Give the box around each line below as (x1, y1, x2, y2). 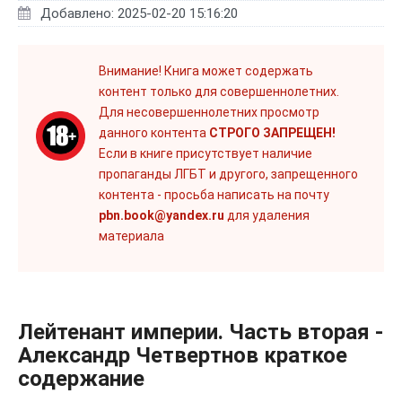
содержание (18, 366, 144, 392)
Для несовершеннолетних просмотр (99, 105, 319, 120)
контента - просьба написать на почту (99, 188, 329, 203)
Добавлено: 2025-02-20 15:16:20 (40, 5, 238, 22)
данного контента (99, 126, 209, 141)
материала (99, 229, 164, 244)
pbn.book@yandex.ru (99, 208, 224, 223)
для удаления (224, 208, 310, 223)
